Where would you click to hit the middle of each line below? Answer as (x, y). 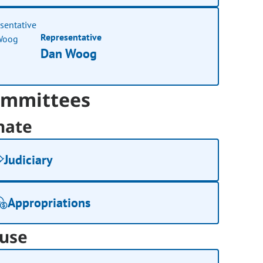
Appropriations (49, 203)
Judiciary (29, 160)
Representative (71, 37)
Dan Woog (69, 53)
